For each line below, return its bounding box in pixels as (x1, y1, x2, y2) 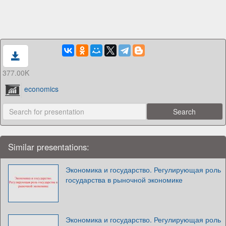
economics (24, 84, 59, 94)
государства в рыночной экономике (66, 174, 183, 185)
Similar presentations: (8, 140, 89, 153)
